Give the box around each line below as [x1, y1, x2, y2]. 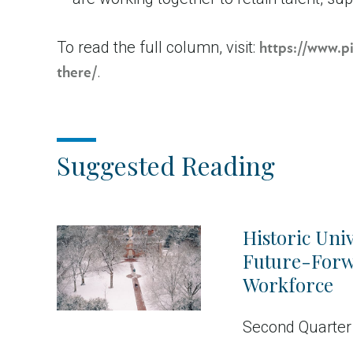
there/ [57, 65, 97, 80]
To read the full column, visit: [57, 38, 259, 57]
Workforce [242, 272, 333, 297]
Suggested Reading [57, 148, 275, 182]
